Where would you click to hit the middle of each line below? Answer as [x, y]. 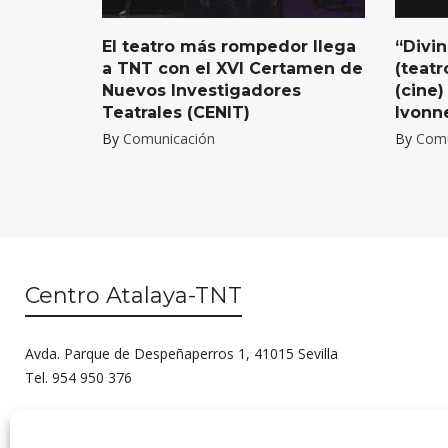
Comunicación [169, 139]
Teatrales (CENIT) [176, 113]
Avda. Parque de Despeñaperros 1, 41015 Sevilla [181, 354]
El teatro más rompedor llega [229, 47]
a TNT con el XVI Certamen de [232, 69]
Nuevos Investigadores [201, 91]
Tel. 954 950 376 [78, 378]
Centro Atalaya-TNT [133, 296]
